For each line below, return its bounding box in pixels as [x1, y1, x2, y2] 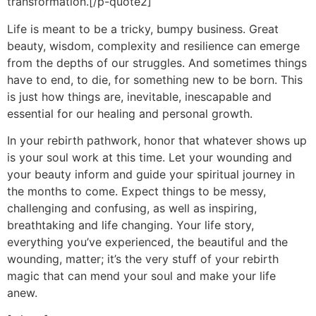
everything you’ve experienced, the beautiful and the [7, 234, 288, 249]
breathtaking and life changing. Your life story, [7, 217, 254, 232]
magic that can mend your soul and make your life [7, 268, 276, 283]
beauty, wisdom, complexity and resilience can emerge [7, 38, 300, 53]
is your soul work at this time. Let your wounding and [7, 150, 292, 164]
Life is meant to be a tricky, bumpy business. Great [7, 21, 279, 36]
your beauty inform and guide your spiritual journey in [7, 166, 295, 181]
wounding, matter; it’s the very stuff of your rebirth [7, 251, 279, 266]
